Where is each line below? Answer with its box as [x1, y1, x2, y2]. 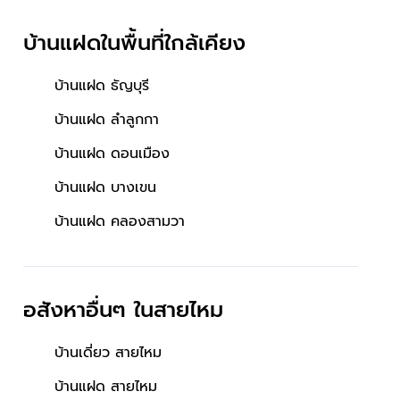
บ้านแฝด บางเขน [54, 176, 156, 198]
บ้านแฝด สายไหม [54, 375, 157, 397]
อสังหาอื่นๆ [23, 293, 134, 326]
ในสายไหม [134, 293, 223, 326]
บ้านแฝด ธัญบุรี [54, 74, 149, 96]
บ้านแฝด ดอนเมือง [54, 142, 170, 164]
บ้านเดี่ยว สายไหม [54, 341, 162, 363]
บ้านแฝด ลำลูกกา [54, 108, 159, 130]
